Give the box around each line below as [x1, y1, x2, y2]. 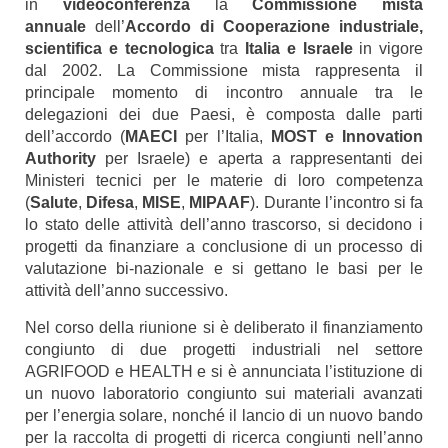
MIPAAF [189, 194, 251, 211]
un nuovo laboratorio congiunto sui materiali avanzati [25, 385, 423, 402]
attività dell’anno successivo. [25, 282, 228, 299]
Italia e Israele [245, 40, 360, 57]
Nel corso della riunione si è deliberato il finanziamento [25, 319, 423, 336]
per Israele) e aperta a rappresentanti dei [105, 150, 424, 167]
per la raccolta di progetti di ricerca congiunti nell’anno [25, 429, 423, 446]
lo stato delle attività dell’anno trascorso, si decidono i [25, 216, 423, 233]
